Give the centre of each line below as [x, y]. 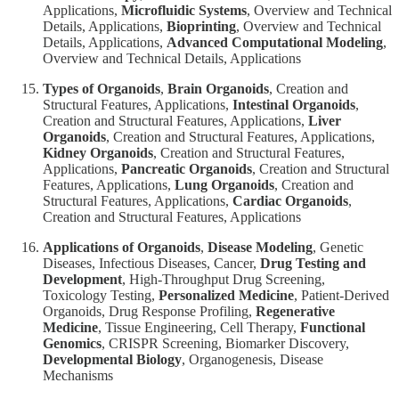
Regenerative [295, 311]
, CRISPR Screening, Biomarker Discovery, [225, 343]
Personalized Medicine [226, 295]
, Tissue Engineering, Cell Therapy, [199, 327]
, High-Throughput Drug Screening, [224, 279]
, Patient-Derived [342, 295]
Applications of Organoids [122, 247]
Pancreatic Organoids [187, 168]
